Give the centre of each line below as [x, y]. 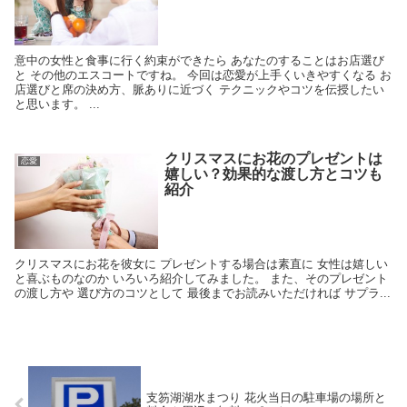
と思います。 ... [58, 104]
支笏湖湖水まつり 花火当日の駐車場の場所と [267, 398]
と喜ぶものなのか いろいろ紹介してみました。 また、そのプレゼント [202, 279]
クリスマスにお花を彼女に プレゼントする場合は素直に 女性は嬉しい [202, 264]
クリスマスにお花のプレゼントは [273, 158]
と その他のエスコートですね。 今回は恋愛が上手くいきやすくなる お [203, 74]
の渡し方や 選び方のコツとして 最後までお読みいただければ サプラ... [203, 293]
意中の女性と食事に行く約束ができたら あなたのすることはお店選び [200, 60]
